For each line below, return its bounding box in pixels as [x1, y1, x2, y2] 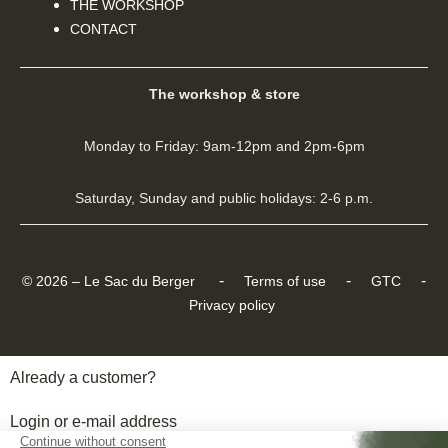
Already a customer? [10, 369, 156, 387]
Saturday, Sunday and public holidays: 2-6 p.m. [75, 190, 373, 207]
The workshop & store [148, 86, 300, 103]
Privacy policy [189, 297, 275, 314]
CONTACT [70, 21, 137, 38]
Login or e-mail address [10, 413, 177, 431]
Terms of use [244, 273, 326, 290]
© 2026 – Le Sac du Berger [22, 273, 219, 290]
